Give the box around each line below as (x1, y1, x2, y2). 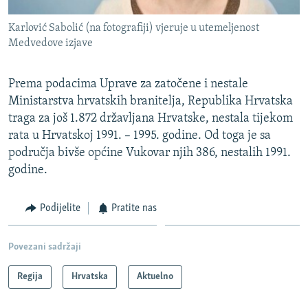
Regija (17, 271, 43, 282)
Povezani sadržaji (8, 241, 81, 252)
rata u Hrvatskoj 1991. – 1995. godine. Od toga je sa (8, 129, 271, 143)
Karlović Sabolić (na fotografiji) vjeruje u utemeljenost (8, 23, 259, 34)
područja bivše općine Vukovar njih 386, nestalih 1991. (8, 146, 291, 160)
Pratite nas (111, 203, 157, 214)
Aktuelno (137, 271, 173, 282)
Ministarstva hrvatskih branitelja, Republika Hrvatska (8, 95, 293, 109)
